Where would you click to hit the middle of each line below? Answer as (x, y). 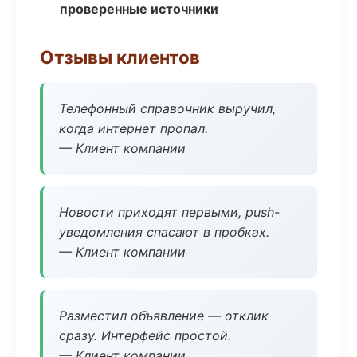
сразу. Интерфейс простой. (145, 335)
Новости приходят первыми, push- (169, 212)
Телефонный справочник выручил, (167, 108)
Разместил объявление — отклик (164, 316)
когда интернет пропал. (133, 128)
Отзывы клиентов (120, 57)
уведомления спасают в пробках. (164, 232)
